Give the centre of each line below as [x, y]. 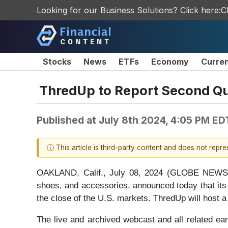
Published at [68, 120]
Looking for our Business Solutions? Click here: [129, 10]
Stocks [57, 62]
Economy [170, 62]
